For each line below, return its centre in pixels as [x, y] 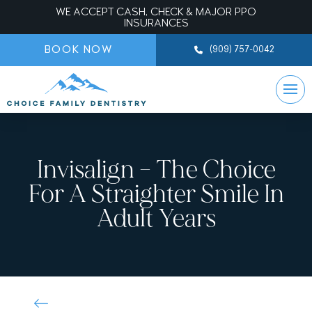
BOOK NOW [78, 50]
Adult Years [156, 218]
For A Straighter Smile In [156, 194]
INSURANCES [156, 24]
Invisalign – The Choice [156, 170]
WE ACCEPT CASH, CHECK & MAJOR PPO [156, 13]
